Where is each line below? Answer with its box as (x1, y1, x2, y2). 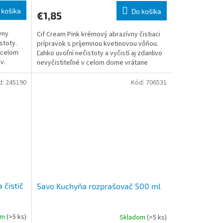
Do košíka (131, 6, 161, 15)
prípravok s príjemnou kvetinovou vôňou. (36, 38, 158, 49)
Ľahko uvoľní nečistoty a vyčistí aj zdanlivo (36, 48, 162, 58)
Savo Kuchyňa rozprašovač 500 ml (36, 181, 161, 191)
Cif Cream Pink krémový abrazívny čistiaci (36, 29, 160, 39)
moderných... (36, 67, 75, 77)
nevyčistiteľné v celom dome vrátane (36, 57, 148, 68)
